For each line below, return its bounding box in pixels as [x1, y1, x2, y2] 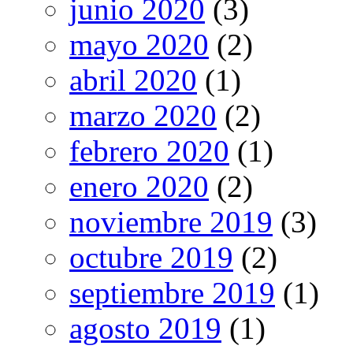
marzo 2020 [69, 98, 217, 133]
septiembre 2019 [69, 276, 275, 310]
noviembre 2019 [69, 205, 273, 240]
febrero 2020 [69, 134, 229, 169]
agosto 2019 [69, 311, 221, 346]
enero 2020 [69, 169, 209, 204]
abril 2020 [69, 63, 197, 98]
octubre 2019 [69, 240, 233, 275]
